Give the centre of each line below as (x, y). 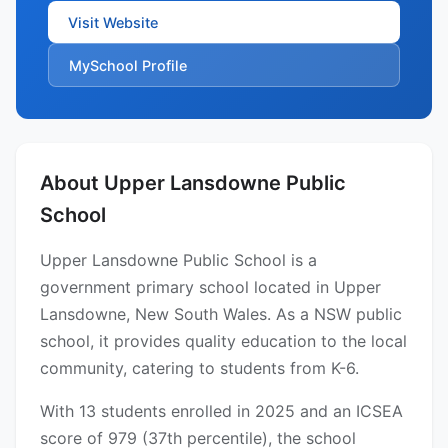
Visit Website (113, 22)
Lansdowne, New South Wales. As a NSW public (221, 314)
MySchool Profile (128, 65)
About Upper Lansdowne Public (193, 183)
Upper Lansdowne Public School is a (178, 260)
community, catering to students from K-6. (199, 368)
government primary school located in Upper (210, 287)
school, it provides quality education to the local (223, 341)
